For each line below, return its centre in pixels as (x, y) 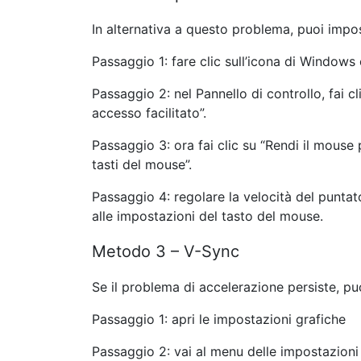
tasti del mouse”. (142, 164)
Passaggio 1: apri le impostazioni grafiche (219, 319)
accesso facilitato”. (149, 113)
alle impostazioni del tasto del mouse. (207, 216)
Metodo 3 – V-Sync (166, 251)
